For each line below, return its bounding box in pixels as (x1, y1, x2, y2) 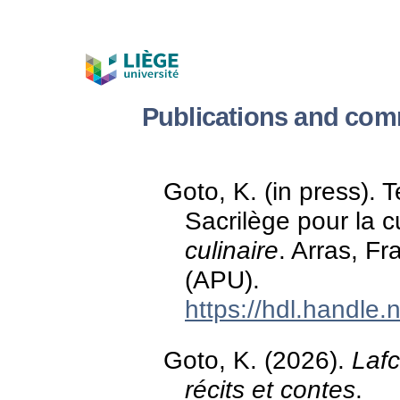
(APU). (185, 265, 260, 295)
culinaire (185, 236, 279, 265)
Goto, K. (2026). (163, 346, 352, 375)
